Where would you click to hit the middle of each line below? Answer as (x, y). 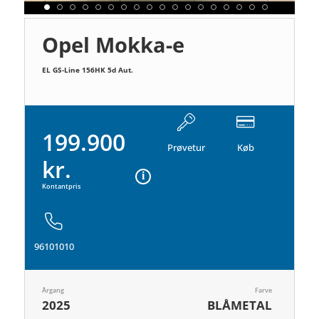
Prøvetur (187, 148)
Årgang (53, 291)
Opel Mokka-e (114, 44)
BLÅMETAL (240, 305)
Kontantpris (62, 187)
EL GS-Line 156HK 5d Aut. (88, 69)
